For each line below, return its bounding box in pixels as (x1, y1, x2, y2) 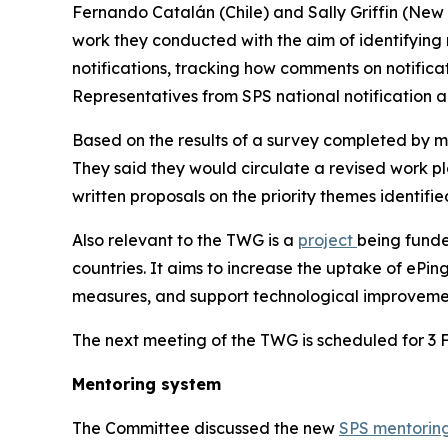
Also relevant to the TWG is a (72, 229, 298, 250)
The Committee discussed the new (72, 417, 339, 438)
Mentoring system (72, 373, 221, 394)
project (298, 229, 357, 250)
